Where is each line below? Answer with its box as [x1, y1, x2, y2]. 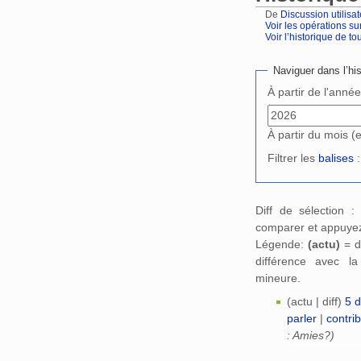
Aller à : [255, 43, 297, 56]
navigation [297, 43, 350, 56]
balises [318, 151, 354, 165]
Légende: [255, 238, 309, 251]
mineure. [255, 272, 301, 285]
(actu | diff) [286, 295, 342, 309]
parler [286, 312, 317, 326]
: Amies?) [286, 329, 334, 342]
